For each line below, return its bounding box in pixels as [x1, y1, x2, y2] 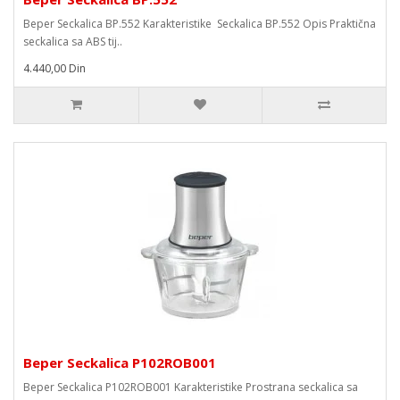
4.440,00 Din [23, 61, 86, 76]
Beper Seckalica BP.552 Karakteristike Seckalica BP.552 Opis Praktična [23, 16, 376, 31]
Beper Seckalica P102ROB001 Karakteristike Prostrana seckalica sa [23, 379, 358, 395]
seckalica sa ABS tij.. [23, 34, 122, 49]
